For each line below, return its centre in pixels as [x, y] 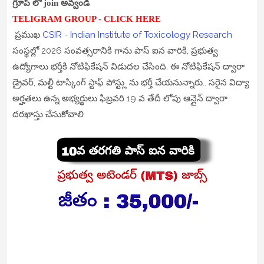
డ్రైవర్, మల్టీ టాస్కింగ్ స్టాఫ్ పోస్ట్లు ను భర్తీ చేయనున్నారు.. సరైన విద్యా [131, 83]
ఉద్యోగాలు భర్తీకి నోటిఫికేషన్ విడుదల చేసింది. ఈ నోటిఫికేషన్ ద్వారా [128, 67]
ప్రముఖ [27, 35]
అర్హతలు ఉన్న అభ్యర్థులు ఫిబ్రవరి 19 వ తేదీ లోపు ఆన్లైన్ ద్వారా [120, 99]
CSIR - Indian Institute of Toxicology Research [137, 35]
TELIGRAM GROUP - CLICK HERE [87, 19]
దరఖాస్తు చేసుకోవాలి [49, 115]
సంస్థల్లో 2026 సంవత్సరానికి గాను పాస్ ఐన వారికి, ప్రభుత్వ [115, 51]
